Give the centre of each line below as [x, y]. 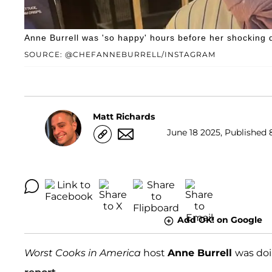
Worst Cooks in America [84, 253]
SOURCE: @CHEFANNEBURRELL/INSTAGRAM [120, 55]
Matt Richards [124, 116]
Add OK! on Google [219, 220]
